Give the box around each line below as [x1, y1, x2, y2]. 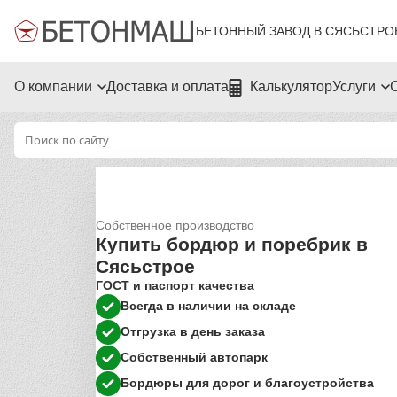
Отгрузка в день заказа [121, 324, 265, 339]
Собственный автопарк [121, 350, 268, 365]
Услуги [332, 79, 376, 94]
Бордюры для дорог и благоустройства [121, 376, 374, 391]
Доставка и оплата [106, 79, 229, 94]
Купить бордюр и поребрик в [96, 233, 368, 254]
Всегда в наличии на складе [121, 299, 296, 314]
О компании [14, 79, 92, 94]
